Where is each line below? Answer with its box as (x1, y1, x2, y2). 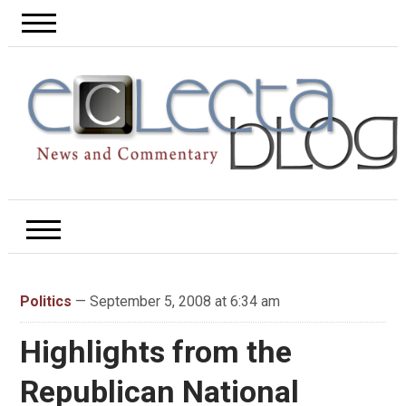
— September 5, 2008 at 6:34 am (71, 293, 280, 311)
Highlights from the (19, 333, 292, 371)
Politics (19, 293, 72, 311)
